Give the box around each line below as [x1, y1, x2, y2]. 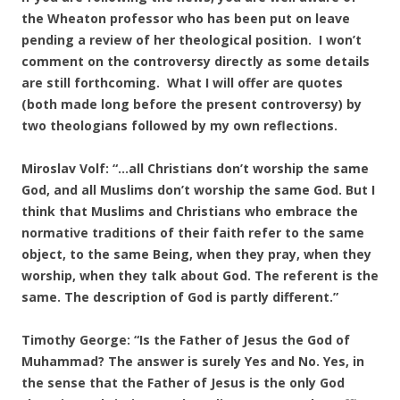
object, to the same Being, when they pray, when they [21, 246, 371, 262]
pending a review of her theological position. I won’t [21, 31, 362, 48]
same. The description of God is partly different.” [21, 288, 338, 305]
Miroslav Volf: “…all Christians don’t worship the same [21, 160, 369, 177]
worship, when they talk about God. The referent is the [21, 267, 379, 284]
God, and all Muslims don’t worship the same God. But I [21, 181, 375, 198]
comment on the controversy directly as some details [21, 53, 370, 70]
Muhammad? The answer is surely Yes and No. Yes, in [21, 353, 364, 370]
